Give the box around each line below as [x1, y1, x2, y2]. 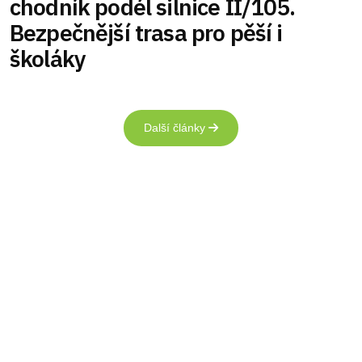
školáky [10, 43, 86, 74]
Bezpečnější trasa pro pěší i [10, 17, 283, 48]
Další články [144, 120, 208, 134]
